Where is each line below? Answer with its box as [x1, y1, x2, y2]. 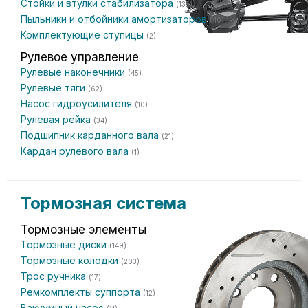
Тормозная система [21, 193, 186, 213]
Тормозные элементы [21, 223, 146, 236]
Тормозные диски [21, 239, 109, 250]
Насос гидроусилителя [21, 98, 135, 109]
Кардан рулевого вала [21, 145, 131, 157]
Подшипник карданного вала [21, 129, 162, 141]
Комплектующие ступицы [21, 29, 146, 41]
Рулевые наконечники [21, 66, 128, 78]
